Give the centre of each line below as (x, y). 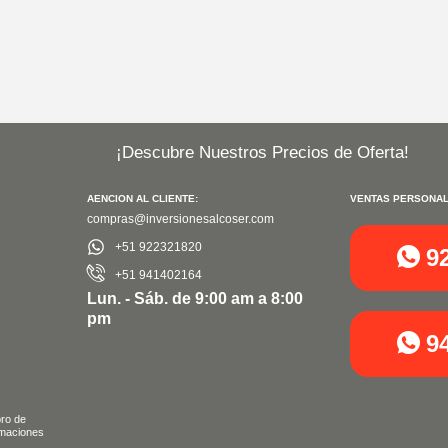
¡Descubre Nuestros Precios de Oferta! (263, 153)
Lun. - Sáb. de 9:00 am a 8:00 (195, 299)
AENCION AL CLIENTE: (142, 199)
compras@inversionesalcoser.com (180, 219)
